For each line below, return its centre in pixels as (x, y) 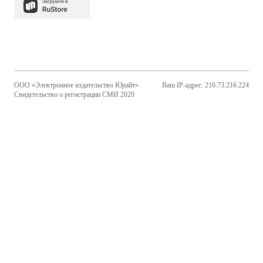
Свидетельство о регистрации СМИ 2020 (74, 95)
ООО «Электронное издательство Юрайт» (76, 85)
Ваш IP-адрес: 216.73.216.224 (205, 85)
